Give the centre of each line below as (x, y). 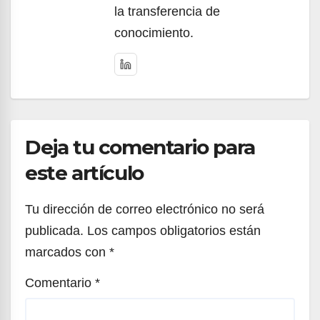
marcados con (67, 252)
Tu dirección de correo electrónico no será (145, 210)
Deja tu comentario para (140, 147)
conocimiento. (154, 32)
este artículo (84, 173)
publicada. (54, 231)
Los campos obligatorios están (174, 231)
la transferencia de (167, 11)
